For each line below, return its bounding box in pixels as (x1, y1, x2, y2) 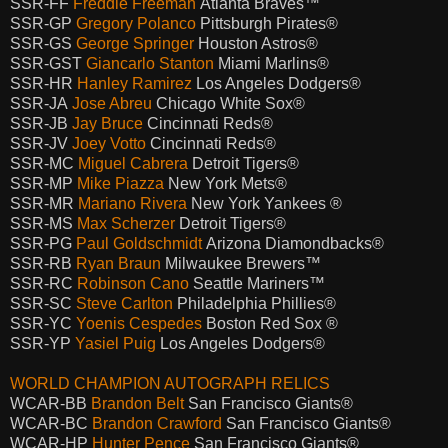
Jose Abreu (72, 94, 156, 112)
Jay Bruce (72, 114, 143, 132)
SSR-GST (10, 54, 86, 72)
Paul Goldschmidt (76, 234, 202, 252)
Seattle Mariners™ (189, 274, 325, 292)
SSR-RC (10, 274, 77, 292)
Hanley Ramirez (77, 74, 192, 92)
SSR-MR (10, 194, 78, 212)
